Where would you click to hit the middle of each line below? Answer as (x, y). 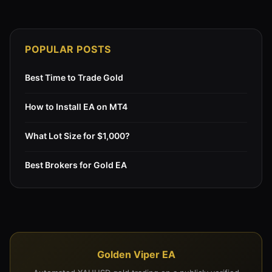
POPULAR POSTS (68, 49)
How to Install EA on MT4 (76, 106)
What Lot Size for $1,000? (77, 135)
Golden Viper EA (136, 254)
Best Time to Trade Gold (74, 77)
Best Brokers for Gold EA (76, 165)
